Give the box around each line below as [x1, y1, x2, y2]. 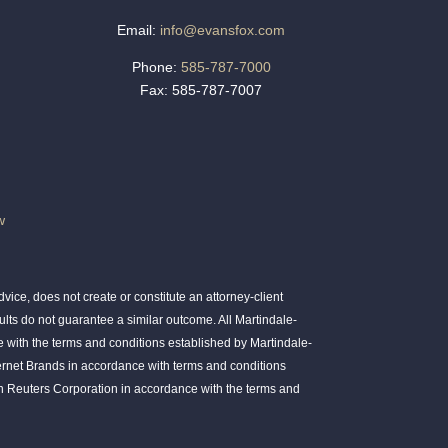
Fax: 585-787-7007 [140, 82, 263, 99]
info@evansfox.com [160, 22, 286, 39]
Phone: [131, 59, 177, 76]
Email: [117, 22, 157, 39]
